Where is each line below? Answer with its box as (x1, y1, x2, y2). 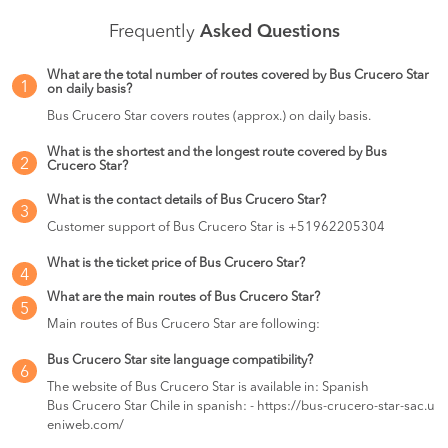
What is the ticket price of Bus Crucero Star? (47, 257, 305, 270)
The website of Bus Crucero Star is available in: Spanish (47, 381, 369, 394)
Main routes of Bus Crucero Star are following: (47, 318, 320, 331)
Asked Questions (199, 23, 340, 41)
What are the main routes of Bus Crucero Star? (47, 291, 320, 304)
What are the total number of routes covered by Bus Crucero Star (47, 69, 429, 82)
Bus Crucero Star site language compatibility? (47, 354, 313, 367)
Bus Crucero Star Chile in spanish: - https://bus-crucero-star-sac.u (47, 400, 435, 413)
